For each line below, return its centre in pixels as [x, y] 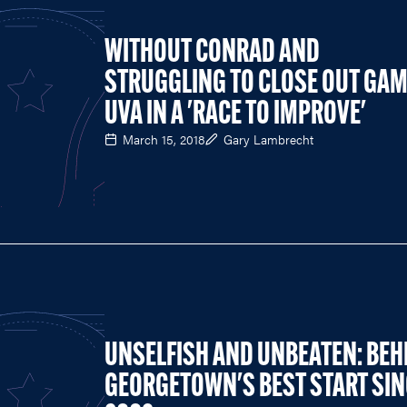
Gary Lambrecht [268, 139]
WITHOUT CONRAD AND [212, 53]
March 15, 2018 [164, 139]
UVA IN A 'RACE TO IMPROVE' [235, 115]
